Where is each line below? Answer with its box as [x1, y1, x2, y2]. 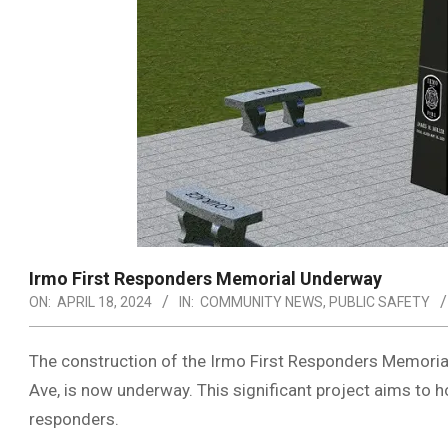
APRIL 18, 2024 [57, 294, 152, 310]
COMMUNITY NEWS [200, 294, 323, 310]
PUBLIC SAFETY [329, 294, 430, 310]
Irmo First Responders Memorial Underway [29, 268, 382, 289]
